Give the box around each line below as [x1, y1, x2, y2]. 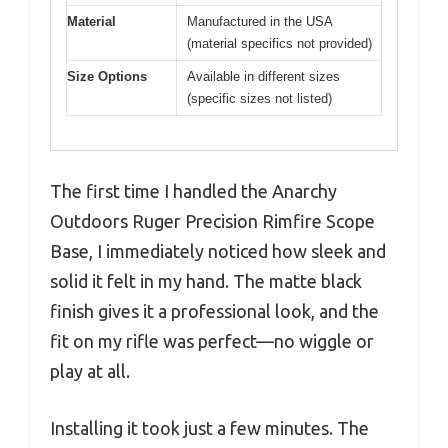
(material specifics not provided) [187, 35, 372, 51]
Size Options [67, 68, 147, 84]
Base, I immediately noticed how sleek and [50, 241, 386, 262]
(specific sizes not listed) [187, 90, 332, 106]
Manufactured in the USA [187, 13, 333, 29]
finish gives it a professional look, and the [50, 301, 379, 322]
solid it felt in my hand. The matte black [50, 271, 362, 292]
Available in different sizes [187, 68, 340, 84]
